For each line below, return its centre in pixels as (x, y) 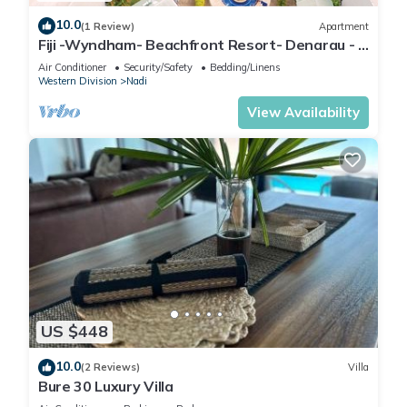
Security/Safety (158, 68)
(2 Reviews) (110, 367)
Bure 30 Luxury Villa (106, 386)
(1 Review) (108, 26)
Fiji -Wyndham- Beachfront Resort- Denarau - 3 (203, 45)
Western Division (78, 81)
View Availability (303, 113)
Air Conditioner (72, 68)
